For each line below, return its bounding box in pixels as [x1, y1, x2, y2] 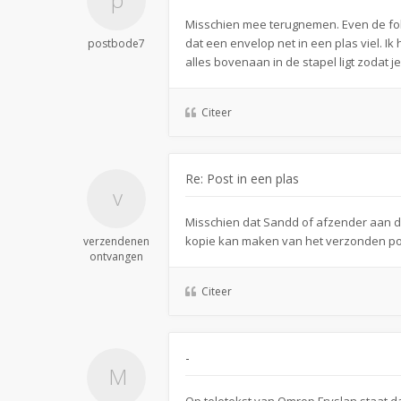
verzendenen [83, 234, 149, 249]
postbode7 [88, 36, 145, 51]
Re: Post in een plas [185, 170, 299, 187]
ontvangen [90, 249, 143, 264]
